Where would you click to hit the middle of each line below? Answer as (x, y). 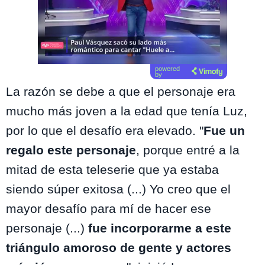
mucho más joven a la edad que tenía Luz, (127, 111)
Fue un (224, 131)
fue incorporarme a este (160, 228)
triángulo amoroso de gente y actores (119, 248)
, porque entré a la (188, 150)
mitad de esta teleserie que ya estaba (112, 170)
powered (167, 69)
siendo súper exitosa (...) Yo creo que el (118, 189)
